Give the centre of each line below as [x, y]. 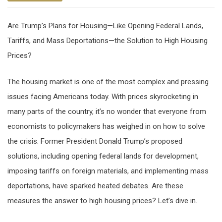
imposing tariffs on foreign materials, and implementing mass [108, 171]
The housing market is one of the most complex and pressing [108, 82]
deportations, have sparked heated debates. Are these [95, 186]
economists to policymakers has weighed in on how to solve [106, 126]
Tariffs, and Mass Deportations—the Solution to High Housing [108, 41]
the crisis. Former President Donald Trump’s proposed [95, 141]
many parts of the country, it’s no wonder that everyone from [107, 111]
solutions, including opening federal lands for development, [103, 156]
